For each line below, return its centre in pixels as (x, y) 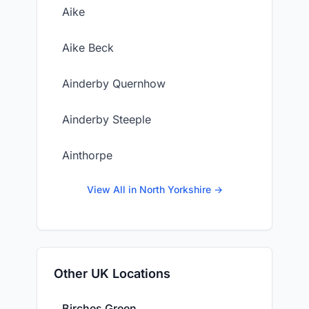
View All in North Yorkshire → (154, 189)
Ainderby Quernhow (114, 83)
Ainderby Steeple (107, 119)
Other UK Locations (112, 273)
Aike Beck (88, 48)
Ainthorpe (87, 155)
